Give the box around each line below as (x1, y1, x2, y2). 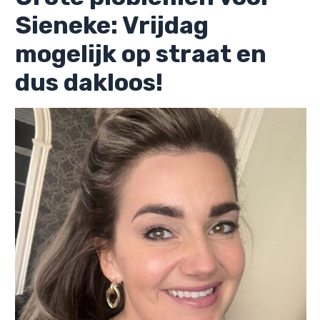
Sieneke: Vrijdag (15, 10, 209, 40)
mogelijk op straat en (15, 39, 266, 69)
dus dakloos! (15, 67, 163, 97)
